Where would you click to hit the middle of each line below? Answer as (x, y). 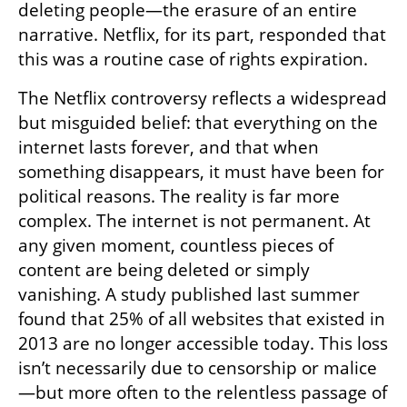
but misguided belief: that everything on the (198, 123)
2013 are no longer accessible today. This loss (203, 344)
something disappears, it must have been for (201, 172)
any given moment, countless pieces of (176, 246)
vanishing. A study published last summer (189, 295)
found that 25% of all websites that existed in (202, 319)
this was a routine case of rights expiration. (193, 60)
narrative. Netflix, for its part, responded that (202, 35)
